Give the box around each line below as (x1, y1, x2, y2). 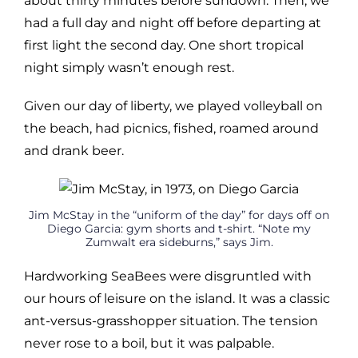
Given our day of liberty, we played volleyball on (24, 97, 323, 113)
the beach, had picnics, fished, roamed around (24, 120, 319, 136)
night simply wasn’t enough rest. (24, 59, 234, 75)
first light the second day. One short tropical (24, 37, 304, 53)
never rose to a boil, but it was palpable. (24, 335, 274, 351)
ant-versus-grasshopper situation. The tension (24, 312, 318, 328)
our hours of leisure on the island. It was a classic (24, 290, 330, 306)
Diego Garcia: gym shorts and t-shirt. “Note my (47, 221, 311, 235)
